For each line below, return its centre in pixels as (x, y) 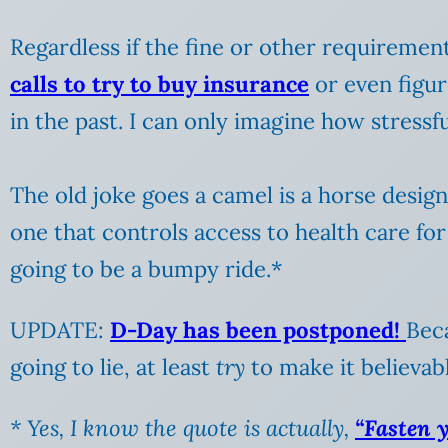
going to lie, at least (113, 366)
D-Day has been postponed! (255, 329)
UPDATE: (60, 329)
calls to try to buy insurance (159, 83)
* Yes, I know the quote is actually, (182, 427)
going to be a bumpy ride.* (146, 268)
